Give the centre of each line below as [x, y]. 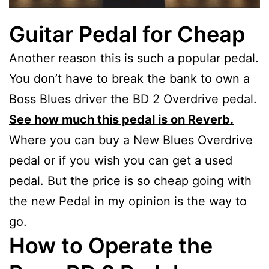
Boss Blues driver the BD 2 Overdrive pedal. [133, 99]
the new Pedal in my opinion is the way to [128, 201]
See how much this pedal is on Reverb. [121, 119]
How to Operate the [111, 245]
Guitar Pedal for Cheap [127, 34]
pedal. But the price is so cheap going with [130, 180]
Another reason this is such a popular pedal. [134, 58]
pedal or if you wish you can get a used [121, 160]
